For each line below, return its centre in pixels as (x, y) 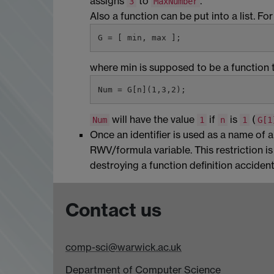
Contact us (113, 209)
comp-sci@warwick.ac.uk (124, 247)
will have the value (153, 119)
